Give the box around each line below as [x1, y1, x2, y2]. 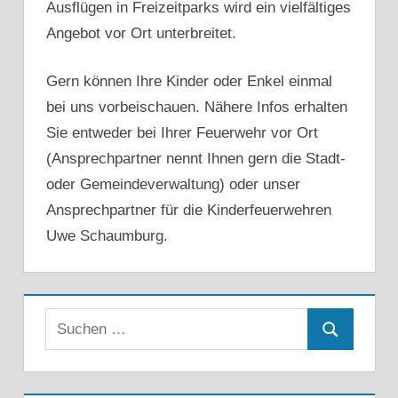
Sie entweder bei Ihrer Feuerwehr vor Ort [46, 124, 318, 142]
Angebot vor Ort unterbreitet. [46, 24, 236, 42]
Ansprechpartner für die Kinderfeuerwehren [46, 202, 331, 219]
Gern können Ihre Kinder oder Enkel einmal [46, 73, 332, 91]
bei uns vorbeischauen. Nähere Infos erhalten [46, 99, 347, 116]
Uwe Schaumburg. [46, 227, 168, 245]
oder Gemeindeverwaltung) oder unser [46, 176, 300, 194]
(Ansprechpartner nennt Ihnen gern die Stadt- [46, 150, 346, 168]
